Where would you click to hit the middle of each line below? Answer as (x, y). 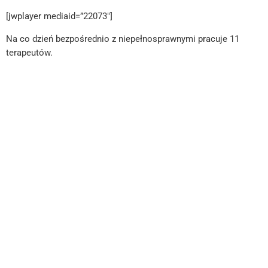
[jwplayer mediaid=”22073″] (59, 16)
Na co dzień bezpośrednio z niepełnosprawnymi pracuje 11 (123, 39)
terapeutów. (29, 52)
